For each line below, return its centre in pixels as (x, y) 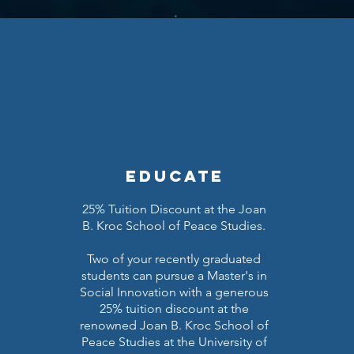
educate (175, 176)
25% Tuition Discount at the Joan (174, 209)
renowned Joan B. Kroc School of (174, 325)
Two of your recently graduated (174, 259)
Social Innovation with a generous (174, 292)
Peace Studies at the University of (174, 342)
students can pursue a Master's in (174, 275)
